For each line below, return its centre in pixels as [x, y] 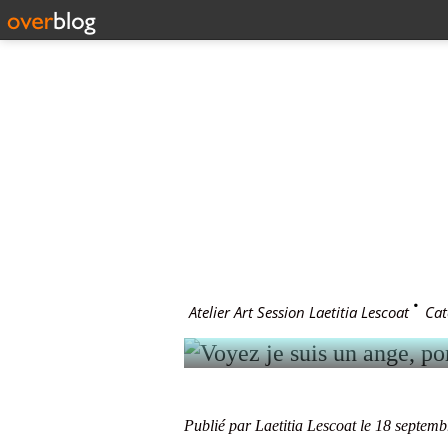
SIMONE [337, 270]
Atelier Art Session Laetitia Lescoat [299, 312]
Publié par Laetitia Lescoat [270, 425]
